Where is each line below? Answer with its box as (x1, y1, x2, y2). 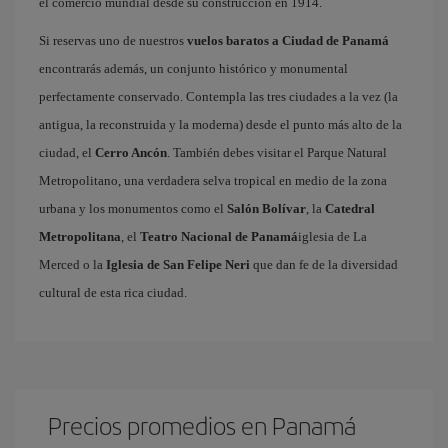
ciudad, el (39, 145, 95, 160)
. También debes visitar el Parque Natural (167, 145, 387, 160)
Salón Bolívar (227, 201, 306, 216)
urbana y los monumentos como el (39, 201, 227, 216)
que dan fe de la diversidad (250, 257, 398, 272)
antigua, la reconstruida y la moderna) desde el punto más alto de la (39, 117, 402, 132)
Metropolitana (39, 229, 121, 244)
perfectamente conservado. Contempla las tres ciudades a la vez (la (39, 89, 398, 104)
